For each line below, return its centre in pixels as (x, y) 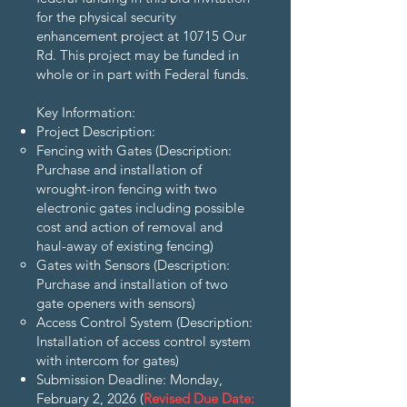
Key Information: (88, 112)
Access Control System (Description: (144, 322)
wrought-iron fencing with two (127, 189)
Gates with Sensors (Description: (133, 265)
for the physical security (106, 17)
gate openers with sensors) (116, 303)
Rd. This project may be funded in (138, 55)
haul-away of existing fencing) (125, 246)
